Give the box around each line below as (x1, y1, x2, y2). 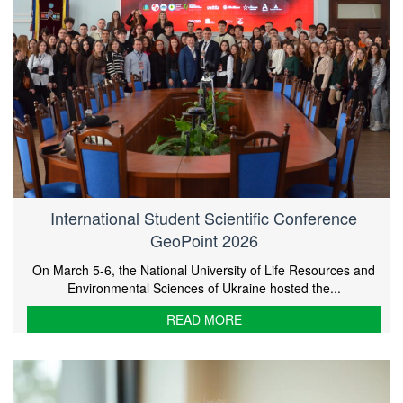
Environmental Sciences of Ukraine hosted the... (67, 278, 341, 297)
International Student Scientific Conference (50, 205, 357, 229)
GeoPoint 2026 (149, 228, 258, 252)
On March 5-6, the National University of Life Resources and (32, 260, 375, 279)
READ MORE (166, 309, 242, 328)
